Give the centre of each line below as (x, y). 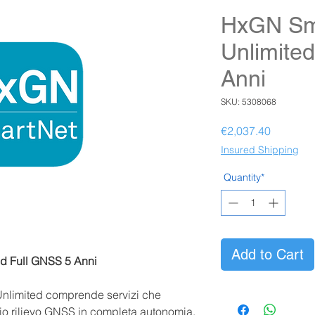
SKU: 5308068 (249, 102)
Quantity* (244, 178)
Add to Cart (268, 255)
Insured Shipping (260, 150)
